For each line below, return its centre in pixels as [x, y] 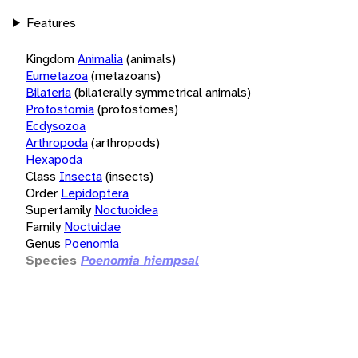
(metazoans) [126, 75]
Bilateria [48, 92]
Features [51, 22]
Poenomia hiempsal [140, 260]
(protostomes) [138, 109]
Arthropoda [57, 142]
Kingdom [50, 58]
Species [51, 260]
